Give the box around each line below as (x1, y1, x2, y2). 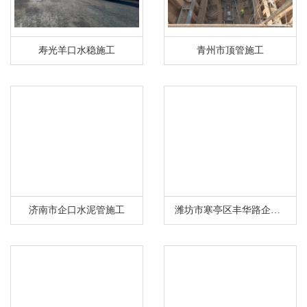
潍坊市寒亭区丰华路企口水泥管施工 (271, 204, 280, 215)
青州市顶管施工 (197, 45, 264, 56)
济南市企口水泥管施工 (29, 204, 125, 215)
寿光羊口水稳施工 (38, 45, 115, 56)
